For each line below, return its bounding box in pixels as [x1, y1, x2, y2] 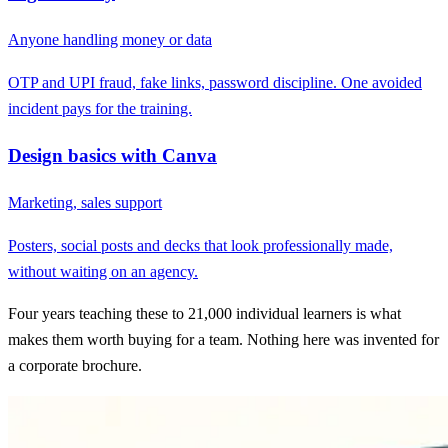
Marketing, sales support [8, 193, 162, 213]
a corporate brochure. [8, 356, 142, 376]
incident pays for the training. [8, 98, 192, 118]
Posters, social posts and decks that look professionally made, [8, 235, 393, 255]
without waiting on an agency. [8, 261, 198, 281]
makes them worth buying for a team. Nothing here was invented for [8, 330, 439, 350]
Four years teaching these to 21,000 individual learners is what [8, 304, 401, 324]
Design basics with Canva [8, 145, 217, 167]
